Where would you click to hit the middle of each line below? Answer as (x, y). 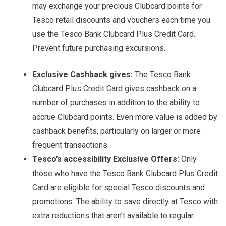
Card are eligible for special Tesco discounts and (119, 188)
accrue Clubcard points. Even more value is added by (125, 117)
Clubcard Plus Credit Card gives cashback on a (114, 89)
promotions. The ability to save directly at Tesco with (125, 202)
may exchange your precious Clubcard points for (117, 6)
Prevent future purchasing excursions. (99, 48)
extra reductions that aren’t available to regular (113, 216)
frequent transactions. (71, 145)
